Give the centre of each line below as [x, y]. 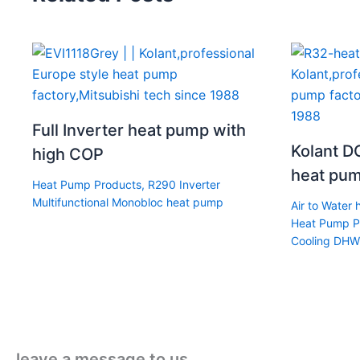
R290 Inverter [184, 184]
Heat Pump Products [87, 184]
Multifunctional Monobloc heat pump [128, 202]
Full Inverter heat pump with [139, 130]
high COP [68, 154]
